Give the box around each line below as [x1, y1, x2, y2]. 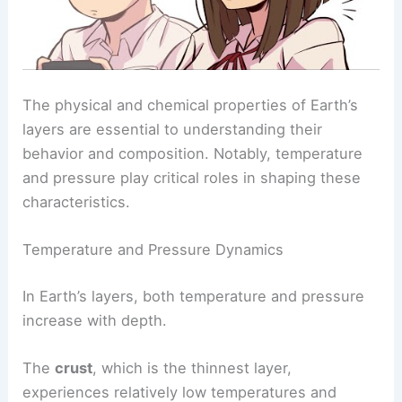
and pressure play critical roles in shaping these [22, 169, 362, 188]
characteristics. [22, 193, 131, 212]
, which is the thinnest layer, [92, 359, 293, 378]
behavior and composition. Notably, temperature [22, 144, 363, 163]
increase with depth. [22, 310, 168, 329]
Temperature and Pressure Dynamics [22, 240, 284, 259]
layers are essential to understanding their [22, 120, 323, 139]
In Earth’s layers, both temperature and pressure [22, 286, 365, 305]
